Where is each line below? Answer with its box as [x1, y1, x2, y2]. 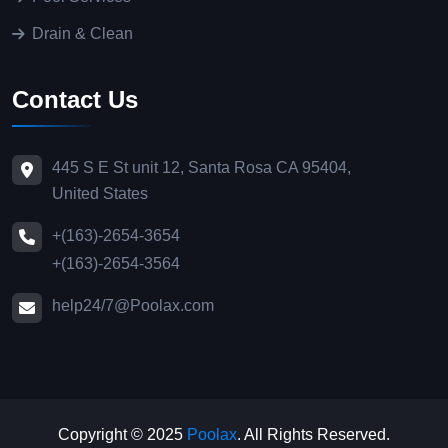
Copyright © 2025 [58, 425, 187, 443]
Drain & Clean [32, 24, 133, 42]
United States [52, 185, 148, 203]
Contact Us [12, 86, 138, 114]
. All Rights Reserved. [237, 425, 390, 443]
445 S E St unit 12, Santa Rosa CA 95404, [52, 159, 351, 177]
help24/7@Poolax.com [52, 296, 214, 314]
